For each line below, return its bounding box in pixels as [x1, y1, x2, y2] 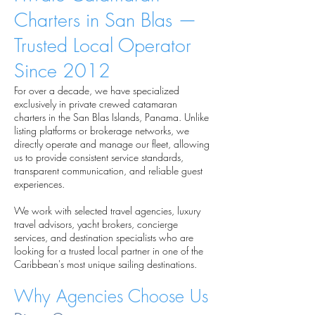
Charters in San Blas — [14, 8, 197, 32]
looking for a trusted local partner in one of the [14, 244, 203, 257]
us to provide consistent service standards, [14, 150, 184, 164]
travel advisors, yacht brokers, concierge [14, 217, 178, 231]
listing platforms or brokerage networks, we [14, 124, 189, 137]
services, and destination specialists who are [14, 231, 193, 244]
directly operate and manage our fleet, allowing [14, 137, 210, 150]
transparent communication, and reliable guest [14, 164, 202, 177]
